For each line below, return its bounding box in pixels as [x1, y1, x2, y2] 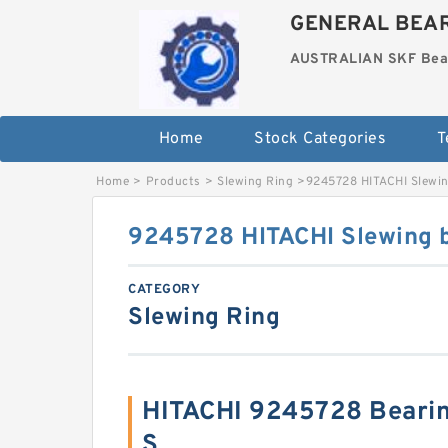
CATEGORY [128, 281, 200, 298]
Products [145, 173, 201, 190]
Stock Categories [254, 128, 387, 149]
